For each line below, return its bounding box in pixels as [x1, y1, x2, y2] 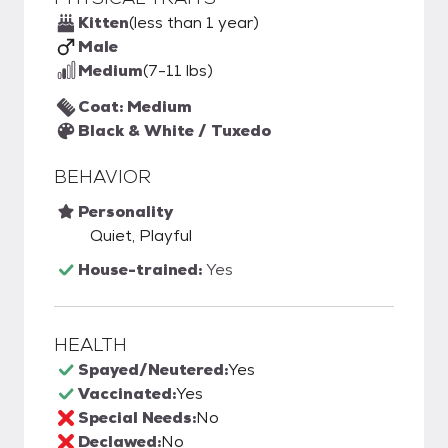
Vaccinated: [78, 383, 176, 404]
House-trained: [78, 259, 206, 280]
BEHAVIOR [54, 165, 151, 188]
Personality [78, 201, 173, 222]
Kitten [78, 12, 129, 33]
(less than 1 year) [129, 12, 259, 33]
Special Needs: [78, 407, 196, 428]
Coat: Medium [78, 96, 192, 117]
